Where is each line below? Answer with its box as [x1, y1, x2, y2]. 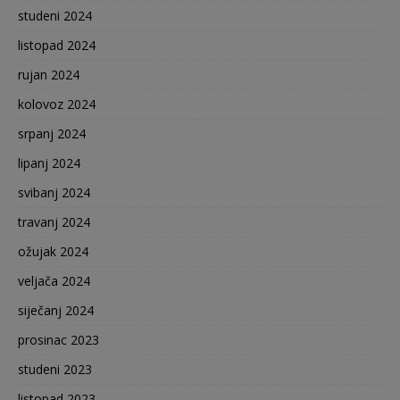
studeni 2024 [18, 7, 92, 25]
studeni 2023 [18, 361, 92, 379]
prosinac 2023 [18, 331, 99, 349]
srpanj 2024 [18, 125, 86, 143]
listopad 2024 [18, 37, 96, 54]
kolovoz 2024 [18, 96, 96, 113]
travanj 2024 [18, 213, 90, 231]
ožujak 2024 [18, 243, 88, 261]
